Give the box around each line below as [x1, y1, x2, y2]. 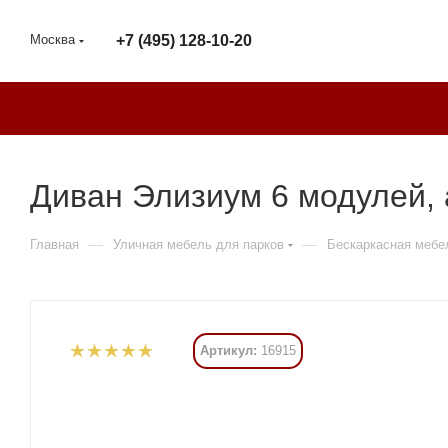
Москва [30, 32, 75, 47]
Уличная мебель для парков [113, 237, 284, 252]
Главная [30, 237, 79, 252]
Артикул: [200, 343, 257, 358]
